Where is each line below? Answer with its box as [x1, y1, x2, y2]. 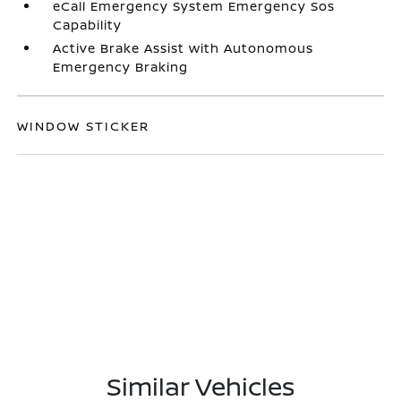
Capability [53, 15, 123, 33]
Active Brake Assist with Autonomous [53, 38, 314, 56]
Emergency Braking [53, 57, 189, 75]
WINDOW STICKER [17, 116, 150, 134]
